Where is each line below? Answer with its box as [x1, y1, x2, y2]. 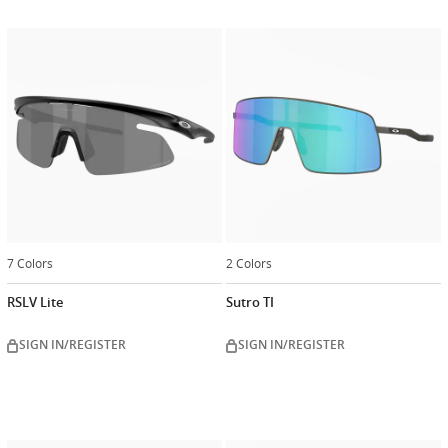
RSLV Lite [7, 293, 63, 312]
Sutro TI [226, 293, 274, 312]
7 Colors [7, 254, 53, 271]
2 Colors [226, 254, 272, 271]
